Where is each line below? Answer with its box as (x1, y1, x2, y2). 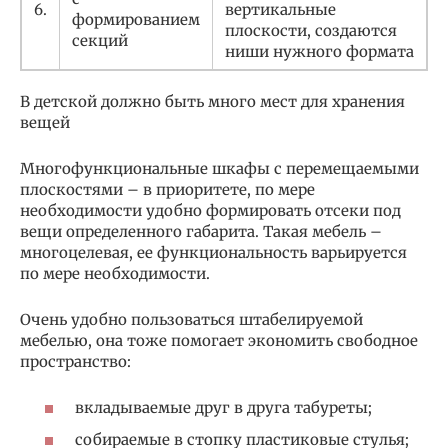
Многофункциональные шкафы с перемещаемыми (20, 158, 419, 178)
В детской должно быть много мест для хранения (20, 91, 405, 111)
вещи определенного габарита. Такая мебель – (20, 221, 382, 241)
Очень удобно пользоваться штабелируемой (20, 309, 363, 329)
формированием (72, 9, 200, 29)
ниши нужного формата (225, 41, 414, 61)
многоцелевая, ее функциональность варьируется (20, 242, 407, 262)
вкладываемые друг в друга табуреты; (75, 398, 372, 418)
